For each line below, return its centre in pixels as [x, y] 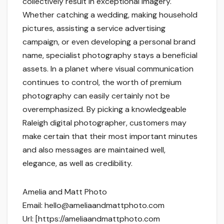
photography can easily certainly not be [96, 96]
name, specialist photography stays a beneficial [110, 55]
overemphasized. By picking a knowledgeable [104, 109]
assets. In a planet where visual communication [108, 69]
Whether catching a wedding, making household [110, 15]
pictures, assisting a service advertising [94, 28]
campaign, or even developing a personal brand [109, 42]
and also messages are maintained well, [94, 150]
